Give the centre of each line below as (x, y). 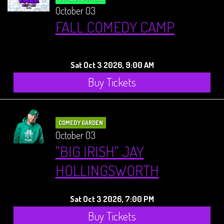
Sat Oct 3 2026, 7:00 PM (112, 198)
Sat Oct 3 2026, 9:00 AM (112, 65)
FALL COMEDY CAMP (115, 27)
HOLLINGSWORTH (107, 170)
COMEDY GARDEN (80, 122)
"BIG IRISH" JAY (99, 151)
